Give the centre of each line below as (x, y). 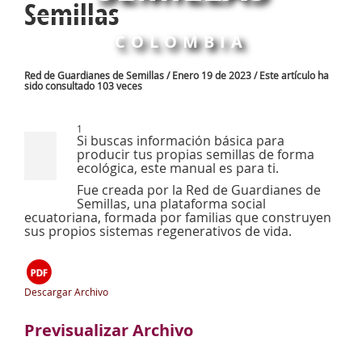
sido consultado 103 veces (83, 86)
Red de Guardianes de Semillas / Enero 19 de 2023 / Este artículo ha (177, 75)
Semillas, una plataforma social (171, 204)
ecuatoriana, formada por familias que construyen (178, 217)
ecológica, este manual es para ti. (178, 168)
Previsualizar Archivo (109, 330)
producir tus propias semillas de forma (196, 154)
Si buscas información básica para (181, 141)
